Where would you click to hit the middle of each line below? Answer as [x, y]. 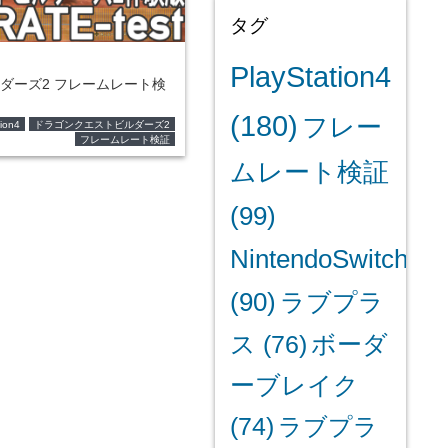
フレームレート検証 [124, 139]
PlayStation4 [310, 76]
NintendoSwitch [318, 259]
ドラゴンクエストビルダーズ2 [101, 124]
